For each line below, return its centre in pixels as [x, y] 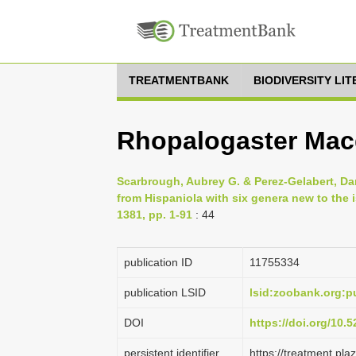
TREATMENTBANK [179, 80]
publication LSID [165, 292]
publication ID [158, 262]
